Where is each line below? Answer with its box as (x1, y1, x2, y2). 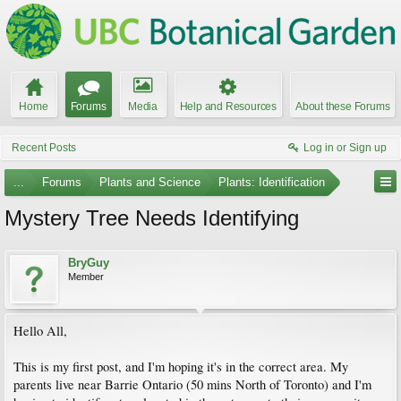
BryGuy (68, 256, 109, 269)
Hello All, (13, 322, 67, 339)
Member (68, 271, 104, 282)
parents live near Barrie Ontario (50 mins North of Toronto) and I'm (13, 376, 371, 393)
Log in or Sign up (303, 141, 387, 154)
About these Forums (295, 100, 390, 113)
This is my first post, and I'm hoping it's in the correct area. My (13, 358, 348, 375)
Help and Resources (179, 100, 277, 113)
